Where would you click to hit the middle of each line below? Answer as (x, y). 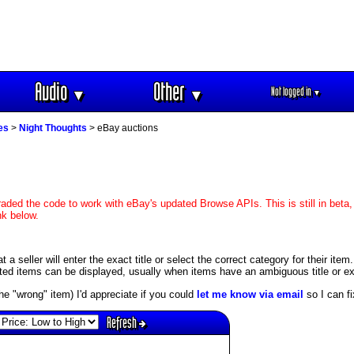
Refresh (123, 322)
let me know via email (250, 294)
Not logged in (292, 91)
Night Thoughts (53, 128)
